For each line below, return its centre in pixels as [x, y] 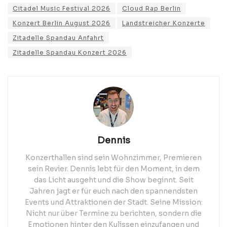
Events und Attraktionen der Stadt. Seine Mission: [113, 202]
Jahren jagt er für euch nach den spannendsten [113, 191]
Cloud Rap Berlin [152, 9]
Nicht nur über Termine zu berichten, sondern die [113, 214]
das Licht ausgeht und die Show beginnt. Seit [113, 180]
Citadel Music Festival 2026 [62, 9]
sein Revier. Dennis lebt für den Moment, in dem [113, 169]
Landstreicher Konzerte [164, 23]
